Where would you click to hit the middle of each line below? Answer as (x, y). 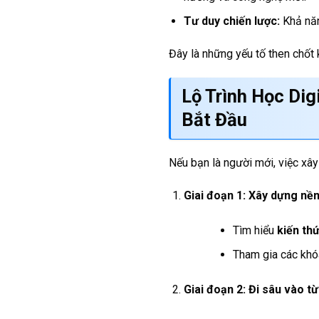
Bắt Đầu (214, 119)
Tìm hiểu (255, 230)
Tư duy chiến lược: (231, 21)
